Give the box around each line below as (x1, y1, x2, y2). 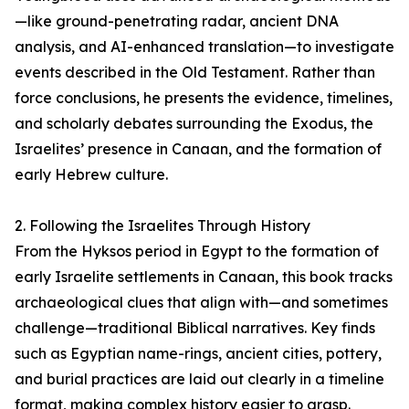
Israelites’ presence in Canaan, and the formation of (15, 140, 382, 158)
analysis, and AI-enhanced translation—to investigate (15, 37, 394, 56)
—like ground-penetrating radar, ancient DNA (15, 12, 339, 30)
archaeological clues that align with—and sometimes (15, 293, 388, 311)
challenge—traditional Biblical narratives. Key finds (15, 319, 375, 337)
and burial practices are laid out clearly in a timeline (15, 370, 384, 388)
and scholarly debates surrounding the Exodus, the (15, 114, 373, 132)
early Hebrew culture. (15, 165, 168, 184)
